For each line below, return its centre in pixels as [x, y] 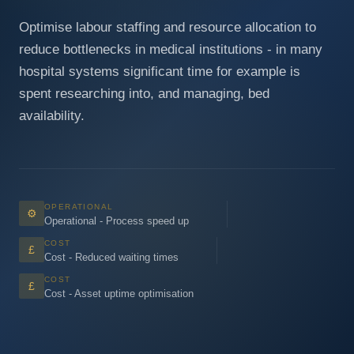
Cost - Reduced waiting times [111, 257]
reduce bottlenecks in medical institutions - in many [171, 49]
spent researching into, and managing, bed [144, 94]
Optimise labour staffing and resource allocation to [168, 27]
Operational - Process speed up [117, 221]
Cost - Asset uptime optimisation [119, 294]
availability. [52, 116]
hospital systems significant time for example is [160, 72]
